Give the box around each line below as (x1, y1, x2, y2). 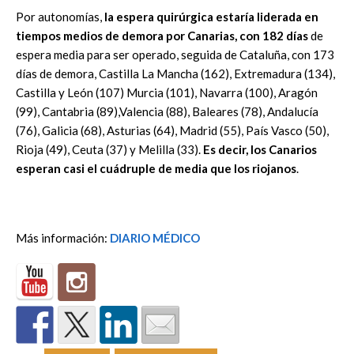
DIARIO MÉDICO (110, 230, 200, 245)
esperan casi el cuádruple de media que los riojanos (16, 160, 296, 175)
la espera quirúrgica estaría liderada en (102, 9, 318, 24)
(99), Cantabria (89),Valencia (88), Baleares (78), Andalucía (16, 104, 318, 119)
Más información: (16, 230, 110, 245)
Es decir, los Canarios (203, 141, 317, 156)
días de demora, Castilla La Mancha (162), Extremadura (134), (16, 66, 335, 81)
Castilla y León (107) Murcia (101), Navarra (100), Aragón (16, 85, 318, 100)
